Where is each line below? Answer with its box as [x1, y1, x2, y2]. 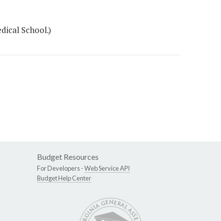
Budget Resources [37, 152, 99, 162]
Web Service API [84, 164, 130, 173]
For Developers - [37, 164, 84, 173]
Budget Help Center [37, 174, 91, 183]
